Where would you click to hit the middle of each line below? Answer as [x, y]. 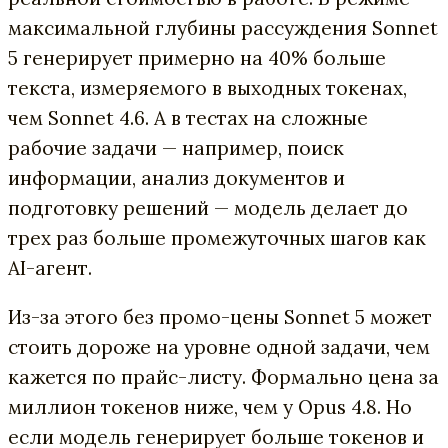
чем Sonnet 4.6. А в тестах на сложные [188, 118]
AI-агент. [50, 268]
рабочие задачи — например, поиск [176, 148]
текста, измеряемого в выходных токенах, [207, 88]
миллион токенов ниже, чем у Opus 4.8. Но [210, 407]
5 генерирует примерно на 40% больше [197, 58]
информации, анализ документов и [176, 178]
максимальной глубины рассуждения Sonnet [223, 28]
